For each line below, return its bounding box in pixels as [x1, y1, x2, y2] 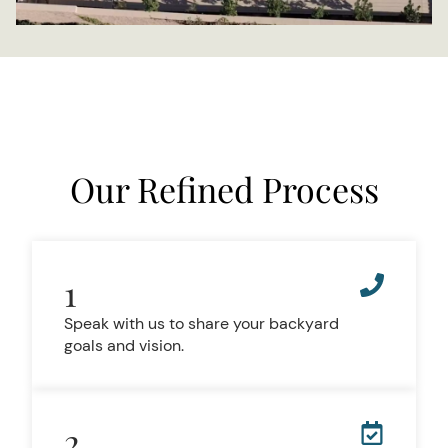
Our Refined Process [69, 166, 379, 212]
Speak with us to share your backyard [64, 313, 339, 334]
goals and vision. [64, 335, 184, 356]
